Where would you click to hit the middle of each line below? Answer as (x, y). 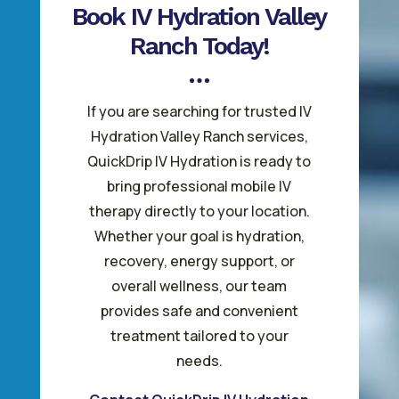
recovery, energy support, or (199, 261)
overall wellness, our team (199, 286)
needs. (199, 361)
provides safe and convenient (199, 311)
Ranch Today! (199, 46)
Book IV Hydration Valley (199, 16)
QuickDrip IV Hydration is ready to (199, 161)
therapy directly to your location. (199, 211)
